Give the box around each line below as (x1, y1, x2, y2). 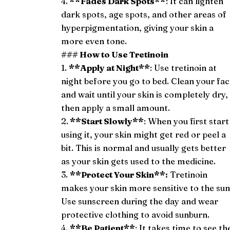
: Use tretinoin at (150, 62, 217, 73)
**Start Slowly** (68, 116, 144, 126)
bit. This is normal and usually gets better (61, 142, 226, 153)
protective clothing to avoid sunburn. (61, 209, 210, 220)
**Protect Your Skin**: (70, 169, 168, 180)
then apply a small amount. (61, 102, 170, 113)
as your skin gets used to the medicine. (61, 156, 216, 166)
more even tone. (61, 35, 127, 46)
